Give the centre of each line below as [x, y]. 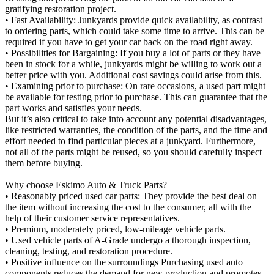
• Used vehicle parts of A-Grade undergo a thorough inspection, [128, 240]
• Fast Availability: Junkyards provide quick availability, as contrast [134, 20]
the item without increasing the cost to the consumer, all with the [128, 207]
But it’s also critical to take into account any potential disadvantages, [136, 119]
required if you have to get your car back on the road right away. [129, 42]
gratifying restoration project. [61, 9]
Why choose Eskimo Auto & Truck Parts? [86, 185]
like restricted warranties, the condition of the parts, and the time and [136, 130]
